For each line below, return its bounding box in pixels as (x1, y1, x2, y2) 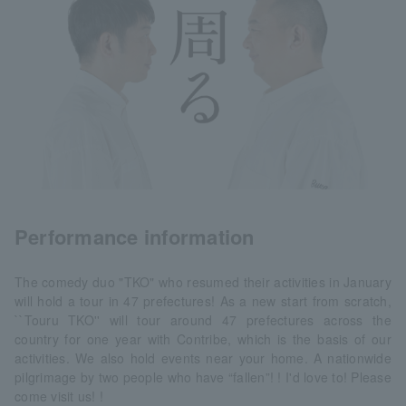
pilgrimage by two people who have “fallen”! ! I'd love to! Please (14, 367, 391, 386)
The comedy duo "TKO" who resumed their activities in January (14, 272, 391, 291)
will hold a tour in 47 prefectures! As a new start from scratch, (14, 291, 391, 310)
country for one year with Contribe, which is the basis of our (14, 329, 391, 348)
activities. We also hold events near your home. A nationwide (14, 348, 391, 367)
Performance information (14, 221, 255, 251)
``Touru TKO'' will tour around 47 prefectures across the (14, 310, 391, 329)
